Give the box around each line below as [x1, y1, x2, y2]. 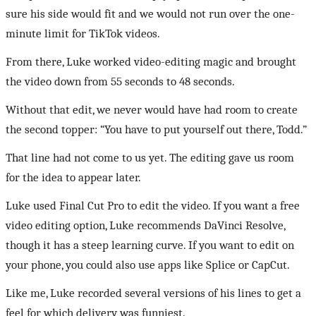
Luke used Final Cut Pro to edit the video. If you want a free [6, 198, 300, 212]
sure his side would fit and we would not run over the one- [6, 6, 295, 20]
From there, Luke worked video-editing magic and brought [6, 54, 296, 68]
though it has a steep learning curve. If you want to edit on [6, 238, 294, 252]
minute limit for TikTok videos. [6, 26, 160, 40]
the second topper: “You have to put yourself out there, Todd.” [6, 122, 307, 136]
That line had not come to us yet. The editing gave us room [6, 150, 294, 164]
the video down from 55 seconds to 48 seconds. [6, 74, 235, 88]
